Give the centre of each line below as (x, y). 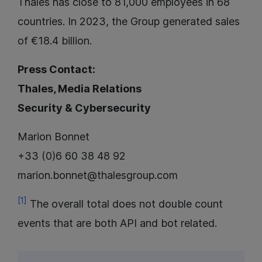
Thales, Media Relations (80, 89)
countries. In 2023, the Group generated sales (129, 22)
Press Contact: (56, 70)
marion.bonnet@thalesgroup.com (98, 175)
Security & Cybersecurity (84, 108)
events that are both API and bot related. (117, 223)
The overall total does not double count (125, 204)
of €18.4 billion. (55, 41)
